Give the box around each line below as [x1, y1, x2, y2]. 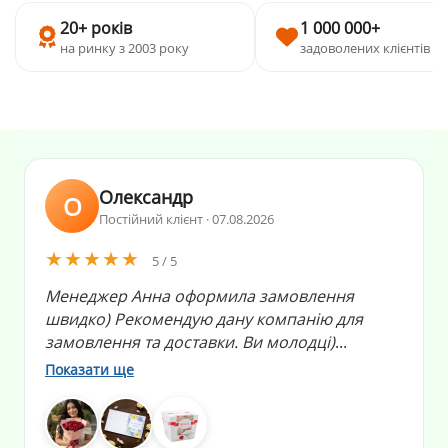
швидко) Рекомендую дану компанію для [45, 308, 363, 331]
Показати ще [45, 360, 134, 380]
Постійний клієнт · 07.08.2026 [99, 209, 274, 228]
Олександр [99, 184, 193, 209]
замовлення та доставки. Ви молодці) [45, 331, 335, 354]
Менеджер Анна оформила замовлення [45, 285, 354, 308]
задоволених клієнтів [300, 39, 430, 58]
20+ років [60, 17, 132, 40]
